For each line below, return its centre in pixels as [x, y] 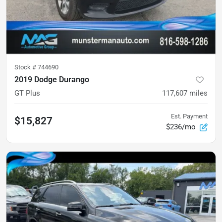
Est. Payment [189, 116]
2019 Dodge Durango [52, 79]
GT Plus [27, 93]
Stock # [26, 67]
